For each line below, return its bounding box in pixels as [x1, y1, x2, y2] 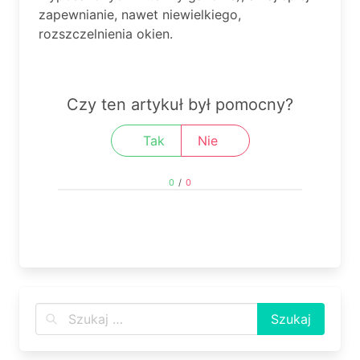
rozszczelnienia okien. [39, 26, 173, 42]
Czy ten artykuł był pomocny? [67, 95, 293, 114]
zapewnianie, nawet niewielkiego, [39, 6, 241, 22]
